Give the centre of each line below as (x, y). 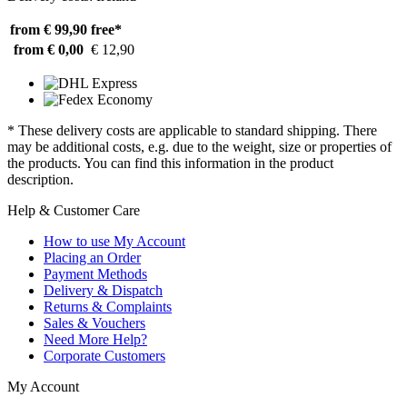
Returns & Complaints (108, 307)
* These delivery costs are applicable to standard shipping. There (192, 131)
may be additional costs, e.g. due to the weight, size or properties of (199, 147)
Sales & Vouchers (94, 323)
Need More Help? (95, 340)
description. (40, 180)
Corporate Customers (104, 356)
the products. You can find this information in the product (170, 164)
